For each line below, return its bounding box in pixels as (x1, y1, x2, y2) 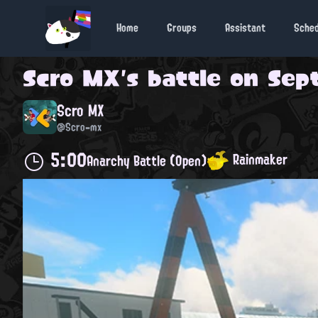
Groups (167, 18, 197, 38)
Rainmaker (229, 146, 287, 172)
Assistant (225, 18, 265, 38)
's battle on (121, 57, 268, 99)
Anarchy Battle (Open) (87, 148, 207, 174)
